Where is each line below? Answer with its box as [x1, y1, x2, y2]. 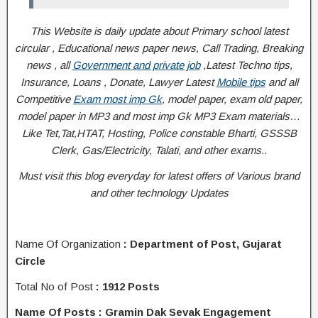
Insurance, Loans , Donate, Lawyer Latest [20, 76, 216, 88]
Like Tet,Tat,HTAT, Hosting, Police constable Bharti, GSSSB [21, 127, 297, 139]
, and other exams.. [178, 144, 267, 156]
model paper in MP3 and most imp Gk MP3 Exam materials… [18, 110, 300, 122]
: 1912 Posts [96, 280, 160, 292]
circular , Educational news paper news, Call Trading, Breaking [15, 42, 303, 54]
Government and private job [72, 59, 200, 71]
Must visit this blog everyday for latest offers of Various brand [18, 170, 300, 182]
